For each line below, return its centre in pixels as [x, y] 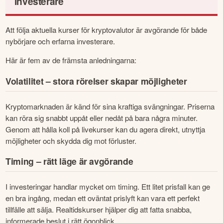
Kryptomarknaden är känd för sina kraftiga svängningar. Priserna [110, 106]
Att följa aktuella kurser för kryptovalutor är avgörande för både [107, 30]
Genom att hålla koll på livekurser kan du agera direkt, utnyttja [106, 129]
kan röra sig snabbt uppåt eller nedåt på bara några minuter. [102, 117]
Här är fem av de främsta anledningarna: [71, 60]
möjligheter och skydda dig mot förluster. [71, 140]
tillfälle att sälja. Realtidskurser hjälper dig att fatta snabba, [99, 209]
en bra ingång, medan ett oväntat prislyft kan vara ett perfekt [103, 198]
